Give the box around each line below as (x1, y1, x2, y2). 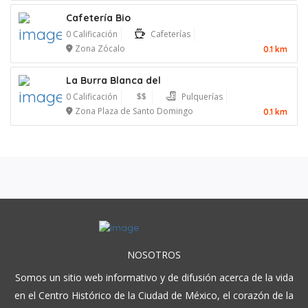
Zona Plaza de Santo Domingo (75, 105, 193, 118)
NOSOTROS (127, 247, 181, 261)
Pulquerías (181, 91, 223, 103)
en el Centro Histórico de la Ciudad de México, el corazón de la (14, 288, 294, 302)
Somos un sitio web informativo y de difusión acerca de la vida (14, 270, 294, 284)
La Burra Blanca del (66, 74, 161, 87)
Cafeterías (151, 28, 190, 41)
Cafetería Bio (66, 12, 131, 25)
